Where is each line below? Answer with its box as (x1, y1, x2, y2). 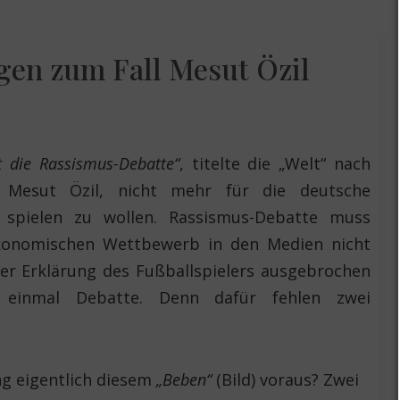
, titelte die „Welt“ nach (179, 152, 371, 174)
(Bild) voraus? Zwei (212, 368, 360, 390)
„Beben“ (156, 368, 212, 390)
